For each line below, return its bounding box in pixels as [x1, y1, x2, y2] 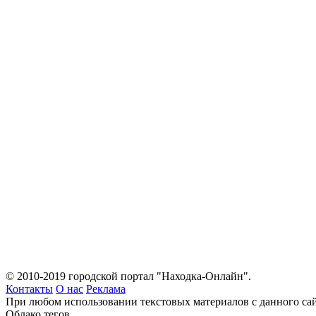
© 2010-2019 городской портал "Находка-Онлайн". [6, 270, 251, 282]
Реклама [86, 283, 126, 295]
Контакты [6, 283, 53, 295]
